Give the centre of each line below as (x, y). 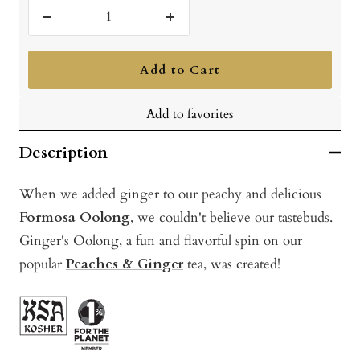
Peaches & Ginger (125, 264)
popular (43, 264)
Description (63, 153)
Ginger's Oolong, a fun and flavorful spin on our (161, 241)
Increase (193, 27)
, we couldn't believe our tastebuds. (231, 218)
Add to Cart (180, 70)
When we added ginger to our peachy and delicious (170, 194)
